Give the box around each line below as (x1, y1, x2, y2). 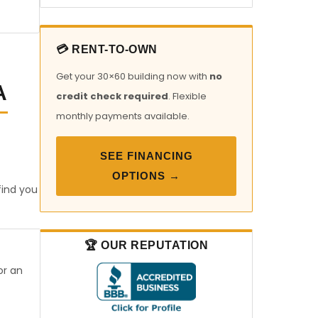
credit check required (56, 89, 168, 103)
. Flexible (168, 89, 207, 103)
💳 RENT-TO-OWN (56, 43, 158, 55)
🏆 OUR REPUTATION (84, 239, 208, 251)
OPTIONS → (112, 170, 180, 182)
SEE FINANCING (99, 150, 193, 162)
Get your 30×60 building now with (56, 70, 209, 83)
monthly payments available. (56, 109, 190, 123)
